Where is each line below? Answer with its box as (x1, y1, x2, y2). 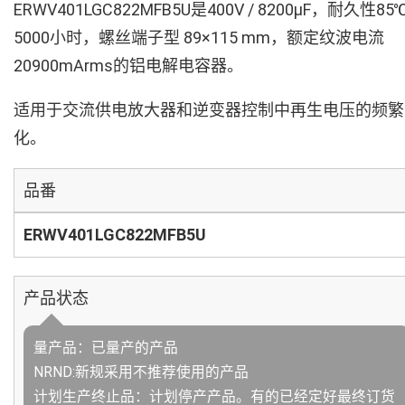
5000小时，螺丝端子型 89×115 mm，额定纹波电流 (14, 28, 384, 47)
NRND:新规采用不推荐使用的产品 (33, 363, 249, 381)
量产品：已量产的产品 (33, 339, 178, 356)
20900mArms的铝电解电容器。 (14, 56, 243, 75)
